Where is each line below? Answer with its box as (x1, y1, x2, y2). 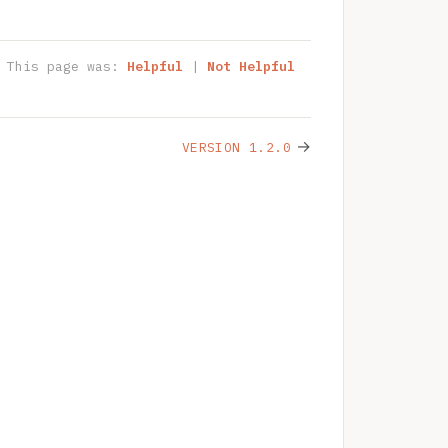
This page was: (7, 57, 127, 75)
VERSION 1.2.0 (181, 138, 291, 156)
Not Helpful (207, 57, 295, 75)
